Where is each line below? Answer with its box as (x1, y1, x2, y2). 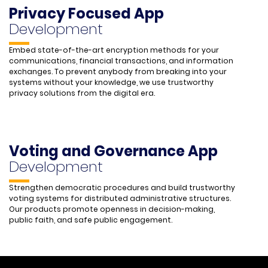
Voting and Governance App (9, 141, 218, 162)
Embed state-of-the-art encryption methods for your (9, 45, 219, 56)
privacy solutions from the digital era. (9, 88, 155, 99)
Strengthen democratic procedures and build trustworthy (9, 182, 235, 193)
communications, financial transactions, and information (9, 56, 233, 66)
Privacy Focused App (9, 4, 164, 24)
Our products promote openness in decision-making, (9, 204, 215, 215)
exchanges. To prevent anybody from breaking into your (9, 66, 227, 77)
